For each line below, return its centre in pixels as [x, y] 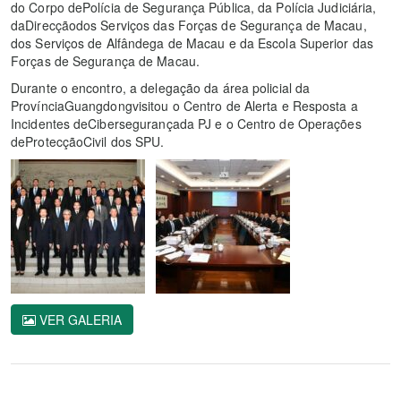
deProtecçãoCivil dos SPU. [88, 142]
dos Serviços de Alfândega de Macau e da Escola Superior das [192, 43]
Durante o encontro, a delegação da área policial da [161, 88]
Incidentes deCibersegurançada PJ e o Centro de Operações [186, 124]
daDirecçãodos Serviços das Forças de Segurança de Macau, [189, 26]
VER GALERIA [79, 320]
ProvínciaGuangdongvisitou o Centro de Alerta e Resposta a [184, 106]
